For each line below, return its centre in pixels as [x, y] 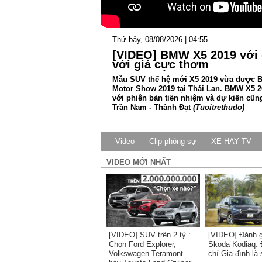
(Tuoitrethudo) [219, 107]
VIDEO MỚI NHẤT [139, 162]
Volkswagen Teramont [146, 254]
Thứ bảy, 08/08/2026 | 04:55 [160, 39]
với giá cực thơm [161, 64]
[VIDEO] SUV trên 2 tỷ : [150, 235]
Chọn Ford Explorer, [142, 244]
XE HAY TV [231, 141]
